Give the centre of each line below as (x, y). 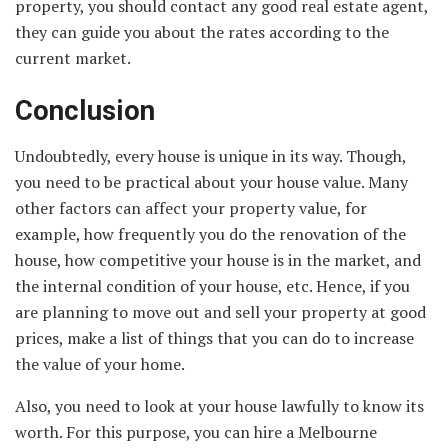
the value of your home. (100, 363)
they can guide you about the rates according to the (202, 31)
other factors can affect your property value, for (191, 207)
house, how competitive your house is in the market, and (218, 259)
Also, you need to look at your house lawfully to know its (219, 405)
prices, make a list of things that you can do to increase (214, 337)
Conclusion (85, 111)
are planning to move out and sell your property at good (220, 311)
